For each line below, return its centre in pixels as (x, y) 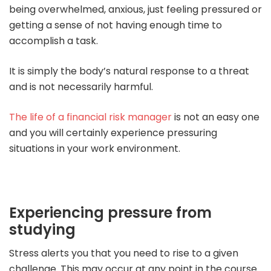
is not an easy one (216, 117)
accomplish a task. (54, 41)
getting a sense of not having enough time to (116, 25)
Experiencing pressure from (110, 212)
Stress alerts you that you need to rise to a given (124, 253)
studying (42, 229)
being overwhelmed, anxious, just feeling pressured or (135, 9)
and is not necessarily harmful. (81, 87)
